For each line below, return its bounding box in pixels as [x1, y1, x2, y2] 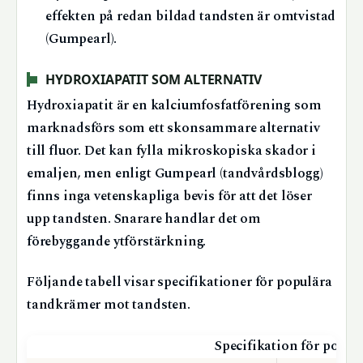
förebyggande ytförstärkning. [27, 232, 207, 253]
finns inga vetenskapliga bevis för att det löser [27, 186, 312, 207]
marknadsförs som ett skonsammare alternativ [27, 118, 320, 139]
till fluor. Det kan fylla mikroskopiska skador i [27, 141, 316, 162]
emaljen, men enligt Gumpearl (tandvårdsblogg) [27, 164, 323, 185]
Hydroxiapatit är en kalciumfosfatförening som [27, 96, 322, 117]
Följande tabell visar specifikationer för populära [27, 272, 332, 293]
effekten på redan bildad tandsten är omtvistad [45, 6, 336, 28]
